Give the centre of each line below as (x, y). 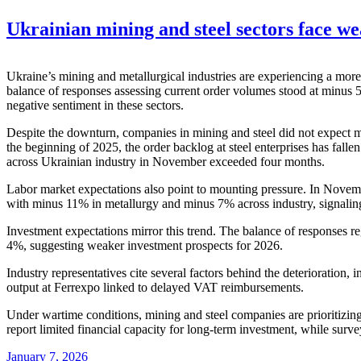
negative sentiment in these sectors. (95, 105)
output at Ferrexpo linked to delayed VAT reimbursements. (155, 287)
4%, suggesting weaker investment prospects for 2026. (145, 245)
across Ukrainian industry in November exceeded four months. (166, 161)
